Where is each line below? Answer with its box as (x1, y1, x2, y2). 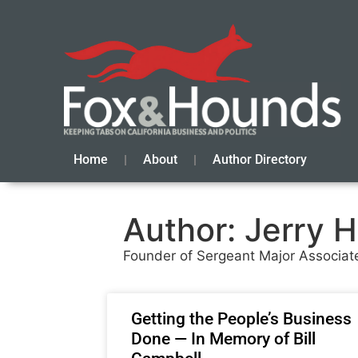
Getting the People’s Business (131, 309, 352, 329)
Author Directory (213, 152, 307, 168)
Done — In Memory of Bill (131, 329, 316, 349)
